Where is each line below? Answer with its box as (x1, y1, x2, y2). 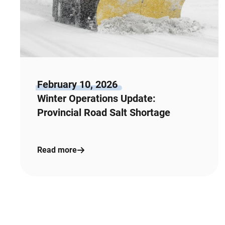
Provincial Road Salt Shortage (37, 106, 170, 119)
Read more (37, 145, 77, 155)
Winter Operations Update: (37, 92, 156, 104)
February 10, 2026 (37, 78, 118, 90)
